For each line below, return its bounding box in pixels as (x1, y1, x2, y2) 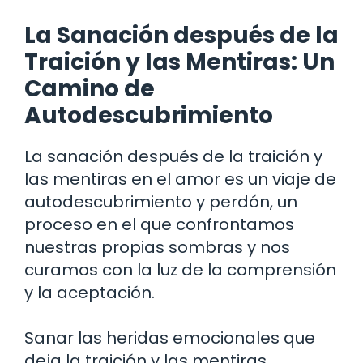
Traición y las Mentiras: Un (24, 45, 335, 78)
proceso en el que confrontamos (24, 212, 294, 236)
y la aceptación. (24, 280, 155, 304)
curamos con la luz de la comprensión (24, 258, 336, 281)
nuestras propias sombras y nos (24, 235, 290, 258)
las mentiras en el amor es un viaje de (24, 167, 336, 190)
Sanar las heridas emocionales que (24, 326, 315, 349)
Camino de (24, 72, 155, 105)
